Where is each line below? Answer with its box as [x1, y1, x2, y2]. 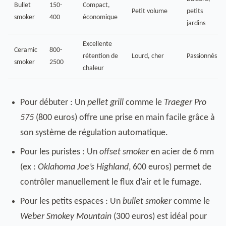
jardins [187, 20, 205, 27]
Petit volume [132, 8, 167, 15]
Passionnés [187, 52, 217, 60]
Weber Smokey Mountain [20, 212, 111, 221]
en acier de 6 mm [149, 147, 214, 157]
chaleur [83, 65, 104, 72]
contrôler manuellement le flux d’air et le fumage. [20, 178, 202, 187]
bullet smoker [123, 197, 172, 206]
